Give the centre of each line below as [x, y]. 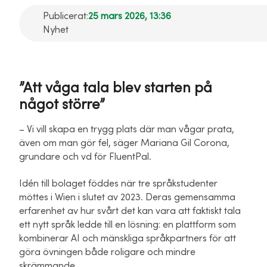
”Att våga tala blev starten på [116, 89]
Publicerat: [66, 16]
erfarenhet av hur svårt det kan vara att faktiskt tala [130, 211]
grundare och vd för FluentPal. [85, 157]
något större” [62, 105]
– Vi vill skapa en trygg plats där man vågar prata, [127, 130]
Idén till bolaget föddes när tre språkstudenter [118, 184]
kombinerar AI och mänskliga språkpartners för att [128, 239]
